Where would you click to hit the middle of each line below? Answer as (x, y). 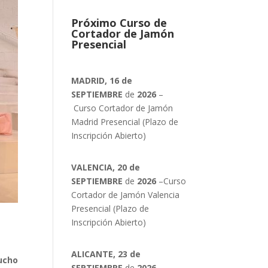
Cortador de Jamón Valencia (126, 195)
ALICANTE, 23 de (106, 254)
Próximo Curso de (119, 23)
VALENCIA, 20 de (106, 167)
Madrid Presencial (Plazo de (125, 122)
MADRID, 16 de (102, 81)
